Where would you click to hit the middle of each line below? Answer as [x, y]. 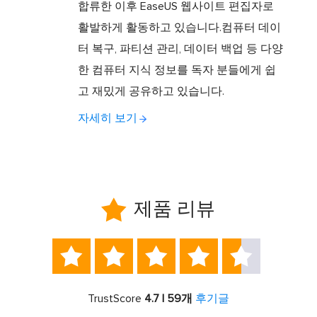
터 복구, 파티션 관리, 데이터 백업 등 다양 [181, 49]
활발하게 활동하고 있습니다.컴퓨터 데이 [180, 28]
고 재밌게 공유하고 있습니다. [151, 92]
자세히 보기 [108, 119]
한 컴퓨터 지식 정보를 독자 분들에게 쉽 [177, 70]
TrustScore [116, 298]
